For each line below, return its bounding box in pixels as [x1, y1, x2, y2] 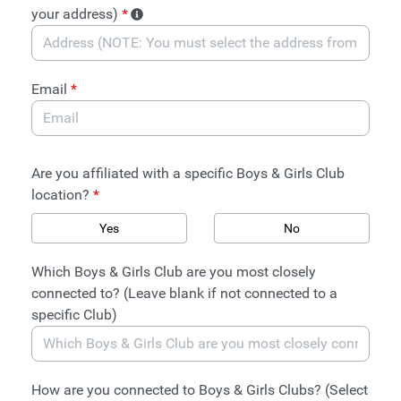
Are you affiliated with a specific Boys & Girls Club [31, 165, 345, 182]
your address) [31, 5, 122, 22]
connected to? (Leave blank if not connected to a [31, 285, 337, 302]
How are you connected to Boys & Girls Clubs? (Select [31, 381, 368, 398]
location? [31, 186, 93, 203]
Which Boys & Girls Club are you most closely [31, 263, 316, 280]
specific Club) [31, 306, 117, 323]
